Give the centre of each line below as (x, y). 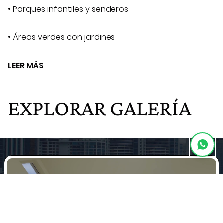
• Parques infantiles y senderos (68, 9)
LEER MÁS (26, 66)
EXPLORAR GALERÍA (100, 108)
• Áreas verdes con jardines (61, 37)
